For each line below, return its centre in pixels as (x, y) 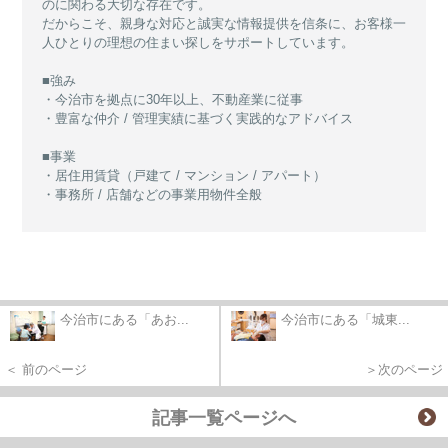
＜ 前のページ (46, 370)
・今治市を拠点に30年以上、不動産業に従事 (172, 100)
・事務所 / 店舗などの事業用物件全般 (152, 195)
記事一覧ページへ (224, 418)
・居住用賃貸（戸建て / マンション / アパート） (184, 176)
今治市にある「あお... (124, 320)
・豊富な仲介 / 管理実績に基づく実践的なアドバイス (197, 119)
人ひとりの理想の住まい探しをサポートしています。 (198, 43)
